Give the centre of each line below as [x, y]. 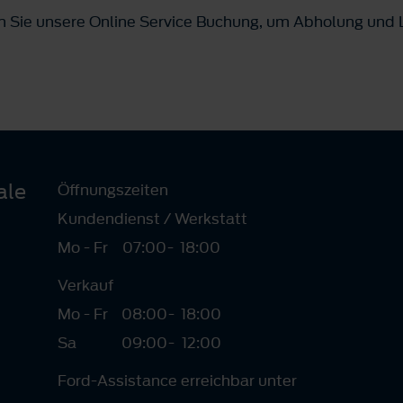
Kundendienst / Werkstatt [152, 219]
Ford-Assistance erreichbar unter [177, 381]
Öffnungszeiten [112, 190]
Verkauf [85, 285]
